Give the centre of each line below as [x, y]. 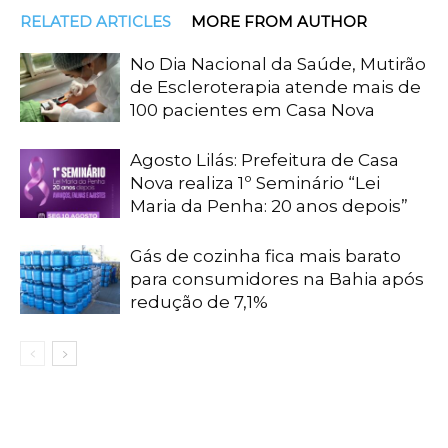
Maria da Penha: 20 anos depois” [269, 206]
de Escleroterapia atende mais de [275, 87]
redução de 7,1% [199, 302]
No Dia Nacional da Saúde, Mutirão [278, 64]
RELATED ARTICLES [95, 22]
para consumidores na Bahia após [277, 279]
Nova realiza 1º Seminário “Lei [255, 183]
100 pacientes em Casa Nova [252, 110]
